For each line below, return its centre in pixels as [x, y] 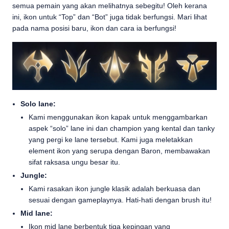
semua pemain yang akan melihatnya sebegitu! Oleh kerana [110, 6]
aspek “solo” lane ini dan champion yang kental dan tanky [122, 128]
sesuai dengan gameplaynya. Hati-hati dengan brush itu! [120, 200]
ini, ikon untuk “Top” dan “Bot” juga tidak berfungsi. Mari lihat [110, 17]
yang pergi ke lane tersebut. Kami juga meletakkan [111, 139]
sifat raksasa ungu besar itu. [74, 162]
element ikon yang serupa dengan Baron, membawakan [119, 151]
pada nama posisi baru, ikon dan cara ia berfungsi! [94, 28]
